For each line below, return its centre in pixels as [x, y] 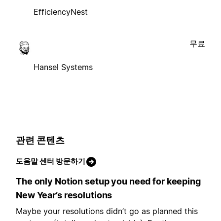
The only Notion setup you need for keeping [108, 182]
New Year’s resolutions [64, 195]
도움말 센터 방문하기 [51, 161]
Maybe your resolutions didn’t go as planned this [107, 211]
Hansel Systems [63, 67]
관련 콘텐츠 [40, 140]
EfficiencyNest [61, 12]
